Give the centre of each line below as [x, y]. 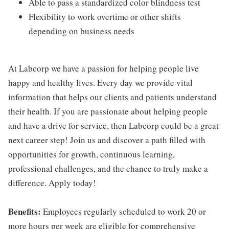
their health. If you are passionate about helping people [108, 111]
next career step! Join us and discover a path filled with [107, 140]
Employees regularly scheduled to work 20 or [124, 211]
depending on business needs [82, 31]
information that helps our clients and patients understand [112, 97]
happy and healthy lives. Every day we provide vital [100, 83]
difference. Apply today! [52, 183]
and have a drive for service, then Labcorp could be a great [113, 125]
